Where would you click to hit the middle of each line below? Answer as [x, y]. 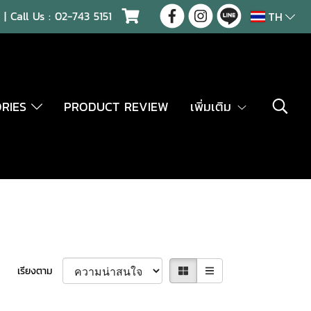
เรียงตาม [40, 271]
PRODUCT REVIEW [116, 106]
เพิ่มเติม [213, 106]
